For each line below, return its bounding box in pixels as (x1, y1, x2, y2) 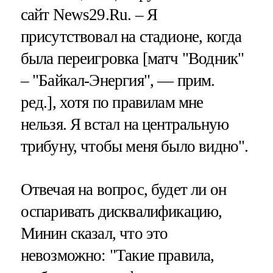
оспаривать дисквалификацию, (20, 202, 222, 221)
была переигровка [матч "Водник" (20, 49, 244, 68)
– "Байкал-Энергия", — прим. (20, 71, 215, 90)
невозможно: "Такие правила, (20, 246, 214, 264)
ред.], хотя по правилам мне (20, 93, 204, 112)
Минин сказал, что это (20, 224, 168, 243)
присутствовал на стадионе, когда (20, 27, 242, 46)
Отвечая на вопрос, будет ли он (20, 180, 227, 199)
